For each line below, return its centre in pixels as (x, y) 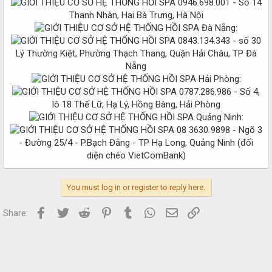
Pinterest (132, 212)
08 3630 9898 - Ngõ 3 (218, 130)
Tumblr (149, 212)
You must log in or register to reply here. (136, 187)
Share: (15, 213)
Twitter (84, 212)
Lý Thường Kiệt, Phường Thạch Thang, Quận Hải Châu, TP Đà (136, 53)
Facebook (68, 212)
